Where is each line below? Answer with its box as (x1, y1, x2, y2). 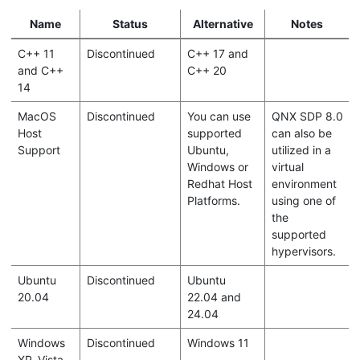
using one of (271, 194, 336, 208)
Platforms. (186, 194, 240, 208)
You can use (186, 109, 251, 124)
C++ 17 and (186, 47, 248, 61)
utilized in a (271, 143, 331, 157)
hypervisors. (271, 244, 336, 259)
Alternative (192, 17, 253, 31)
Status (112, 17, 148, 31)
